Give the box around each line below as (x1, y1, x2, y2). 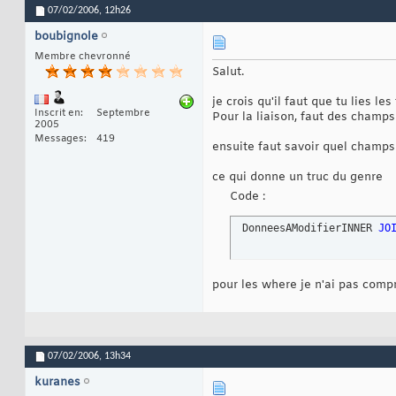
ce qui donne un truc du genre (212, 170, 383, 186)
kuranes (34, 375, 80, 391)
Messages (34, 133, 84, 146)
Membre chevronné (34, 50, 131, 64)
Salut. (212, 65, 244, 80)
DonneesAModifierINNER (236, 222, 378, 235)
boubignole (34, 29, 98, 45)
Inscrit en (34, 107, 80, 120)
